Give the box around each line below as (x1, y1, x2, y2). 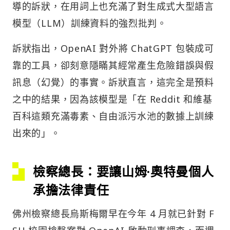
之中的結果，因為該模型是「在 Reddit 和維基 (12, 92, 213, 105)
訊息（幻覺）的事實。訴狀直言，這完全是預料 (12, 75, 214, 88)
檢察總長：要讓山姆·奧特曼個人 (33, 162, 214, 180)
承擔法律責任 (33, 181, 109, 198)
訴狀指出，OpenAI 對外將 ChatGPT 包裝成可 (12, 42, 214, 54)
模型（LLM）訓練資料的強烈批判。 (12, 16, 167, 29)
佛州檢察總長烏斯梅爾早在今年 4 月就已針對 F (12, 207, 215, 220)
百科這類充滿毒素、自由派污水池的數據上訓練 (12, 109, 214, 122)
